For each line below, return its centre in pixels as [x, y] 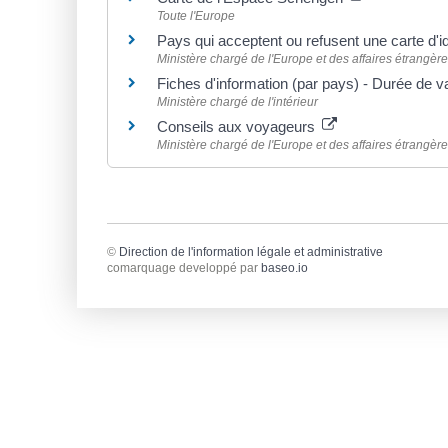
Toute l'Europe [196, 15]
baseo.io [284, 268]
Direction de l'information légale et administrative [251, 252]
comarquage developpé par [184, 268]
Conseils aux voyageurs [238, 126]
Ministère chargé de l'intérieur [237, 101]
